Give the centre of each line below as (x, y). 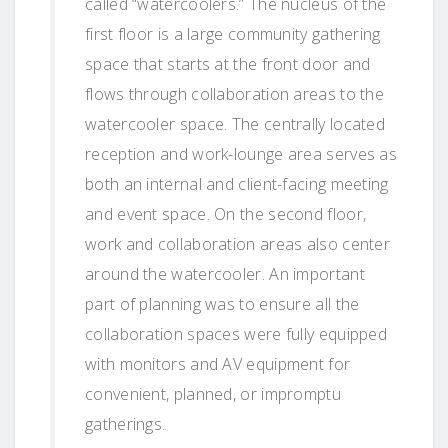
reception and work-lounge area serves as (241, 153)
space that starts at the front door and (228, 63)
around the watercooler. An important (225, 273)
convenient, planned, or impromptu (213, 393)
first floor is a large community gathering (233, 33)
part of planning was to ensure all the (222, 303)
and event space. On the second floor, (226, 213)
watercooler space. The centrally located (235, 123)
